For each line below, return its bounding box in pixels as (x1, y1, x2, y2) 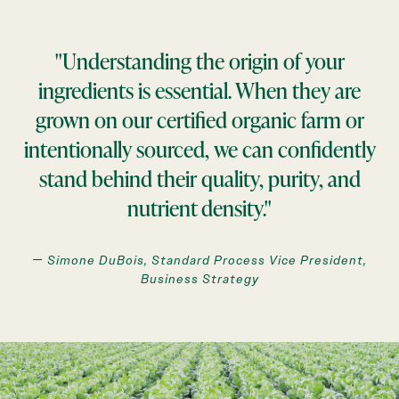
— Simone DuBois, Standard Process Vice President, (32, 253, 367, 269)
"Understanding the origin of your (54, 46, 345, 76)
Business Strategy (140, 272, 259, 288)
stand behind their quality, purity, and (38, 164, 361, 193)
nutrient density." (127, 193, 272, 223)
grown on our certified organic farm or (35, 105, 364, 134)
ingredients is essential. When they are (38, 76, 361, 105)
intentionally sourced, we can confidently (23, 134, 376, 164)
